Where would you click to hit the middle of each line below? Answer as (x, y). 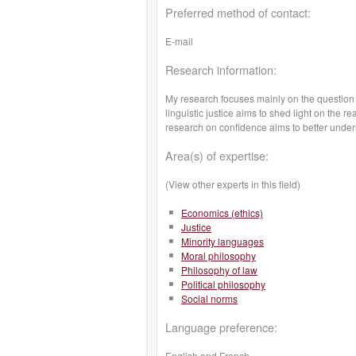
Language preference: (221, 327)
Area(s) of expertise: (217, 155)
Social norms (209, 298)
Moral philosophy (219, 255)
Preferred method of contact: (238, 12)
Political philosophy (223, 284)
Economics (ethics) (222, 213)
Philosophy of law (219, 270)
